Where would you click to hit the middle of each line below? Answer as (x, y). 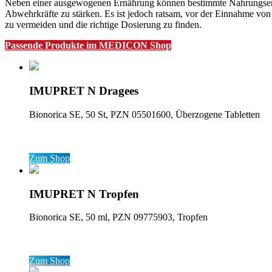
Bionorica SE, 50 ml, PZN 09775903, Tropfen (118, 217)
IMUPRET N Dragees (84, 91)
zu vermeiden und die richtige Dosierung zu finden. (103, 25)
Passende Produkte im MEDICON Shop (88, 46)
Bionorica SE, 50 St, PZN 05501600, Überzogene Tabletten (144, 114)
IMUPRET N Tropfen (84, 194)
